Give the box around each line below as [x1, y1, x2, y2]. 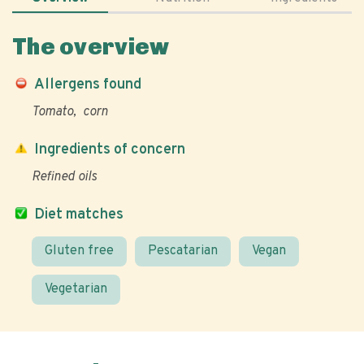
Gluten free [45, 243, 114, 259]
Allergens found [34, 76, 141, 94]
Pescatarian [148, 243, 218, 259]
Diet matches [34, 206, 123, 224]
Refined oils [32, 169, 97, 185]
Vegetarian [45, 281, 107, 297]
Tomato [32, 104, 73, 120]
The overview [12, 33, 170, 60]
